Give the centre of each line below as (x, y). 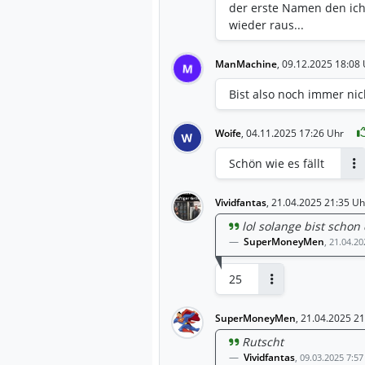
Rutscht (263, 341)
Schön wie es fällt (277, 163)
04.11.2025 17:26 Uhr (295, 133)
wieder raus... (266, 24)
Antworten (294, 292)
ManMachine (246, 64)
